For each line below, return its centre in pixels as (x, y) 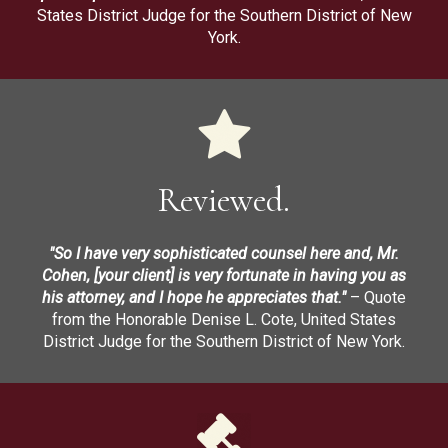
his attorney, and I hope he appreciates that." (194, 297)
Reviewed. (224, 200)
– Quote (376, 297)
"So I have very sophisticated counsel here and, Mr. (224, 253)
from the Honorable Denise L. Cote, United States (224, 319)
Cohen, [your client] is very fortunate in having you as (224, 275)
